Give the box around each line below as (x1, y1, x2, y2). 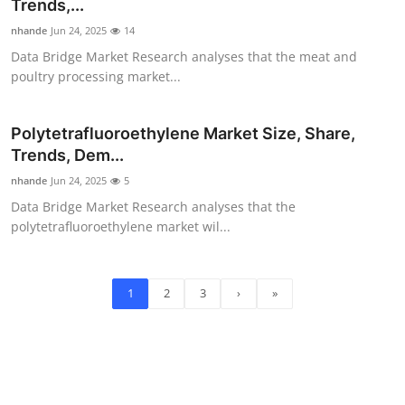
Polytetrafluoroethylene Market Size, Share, (11, 123, 355, 143)
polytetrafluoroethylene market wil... (11, 217, 231, 235)
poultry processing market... (11, 67, 181, 85)
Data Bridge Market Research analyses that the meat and (11, 47, 357, 65)
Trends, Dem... (11, 145, 124, 165)
